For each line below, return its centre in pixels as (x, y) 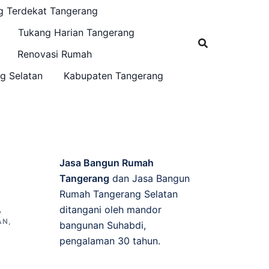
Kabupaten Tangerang (113, 76)
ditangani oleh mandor (110, 210)
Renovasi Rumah (55, 54)
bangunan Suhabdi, (102, 225)
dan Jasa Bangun (149, 178)
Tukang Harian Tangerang (76, 32)
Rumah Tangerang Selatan (118, 194)
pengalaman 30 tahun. (110, 241)
